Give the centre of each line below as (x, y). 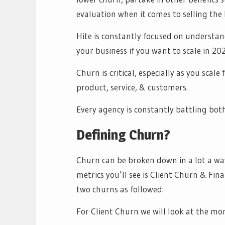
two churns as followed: (122, 189)
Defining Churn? (125, 134)
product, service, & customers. (132, 87)
